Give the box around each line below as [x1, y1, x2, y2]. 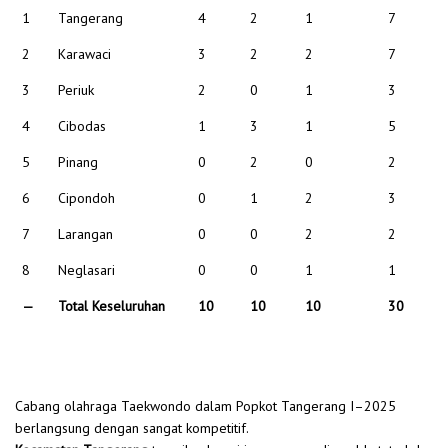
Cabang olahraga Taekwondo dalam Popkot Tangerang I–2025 [15, 397, 396, 416]
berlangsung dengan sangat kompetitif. [15, 419, 249, 438]
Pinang [58, 152, 98, 171]
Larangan [58, 224, 113, 243]
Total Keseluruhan [58, 296, 165, 315]
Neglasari [58, 260, 115, 279]
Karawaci [58, 44, 111, 63]
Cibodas [58, 116, 106, 135]
